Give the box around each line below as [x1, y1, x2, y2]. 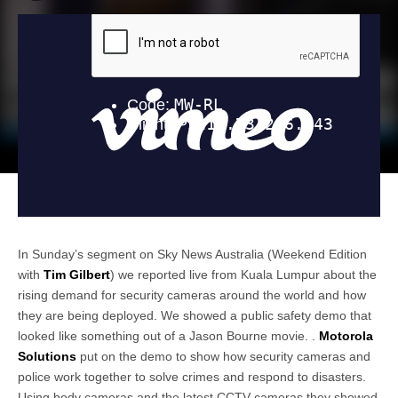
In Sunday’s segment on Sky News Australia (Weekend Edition [18, 246, 367, 261]
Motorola [319, 328, 373, 343]
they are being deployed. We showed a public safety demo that [18, 307, 371, 322]
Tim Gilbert [44, 267, 110, 282]
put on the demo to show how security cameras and [76, 348, 370, 363]
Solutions [18, 348, 76, 363]
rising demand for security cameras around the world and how [18, 287, 366, 302]
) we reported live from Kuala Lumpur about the [110, 267, 377, 282]
